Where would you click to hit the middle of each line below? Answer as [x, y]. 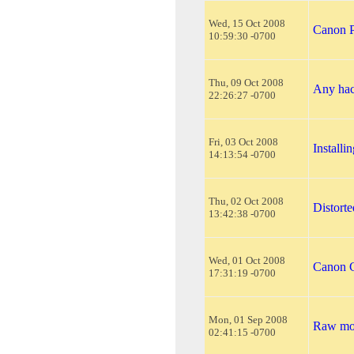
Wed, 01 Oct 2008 [247, 260]
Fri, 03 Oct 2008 [243, 141]
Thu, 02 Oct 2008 [246, 201]
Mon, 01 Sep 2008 [248, 319]
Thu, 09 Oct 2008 [246, 82]
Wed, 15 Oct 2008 [247, 23]
